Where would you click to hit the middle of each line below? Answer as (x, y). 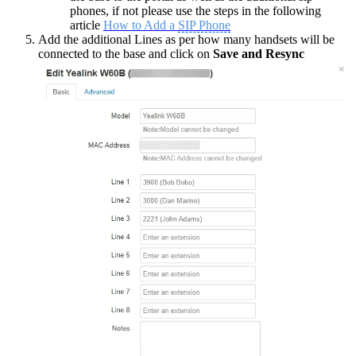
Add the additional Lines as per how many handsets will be (186, 39)
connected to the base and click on (126, 53)
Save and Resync (259, 53)
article (87, 25)
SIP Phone (204, 25)
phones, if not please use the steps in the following (195, 10)
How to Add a (141, 25)
